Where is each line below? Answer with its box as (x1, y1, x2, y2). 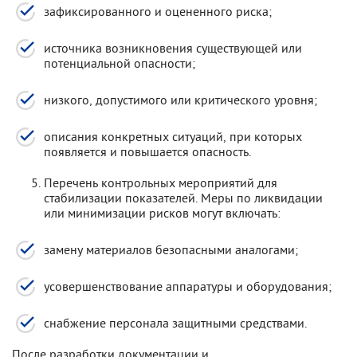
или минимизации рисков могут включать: (44, 205, 280, 221)
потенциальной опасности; (44, 55, 195, 71)
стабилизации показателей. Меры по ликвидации (44, 190, 323, 206)
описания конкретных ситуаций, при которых (44, 128, 302, 144)
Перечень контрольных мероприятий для (44, 175, 277, 190)
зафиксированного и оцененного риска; (44, 3, 272, 19)
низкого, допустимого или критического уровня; (44, 92, 317, 108)
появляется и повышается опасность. (44, 143, 251, 159)
